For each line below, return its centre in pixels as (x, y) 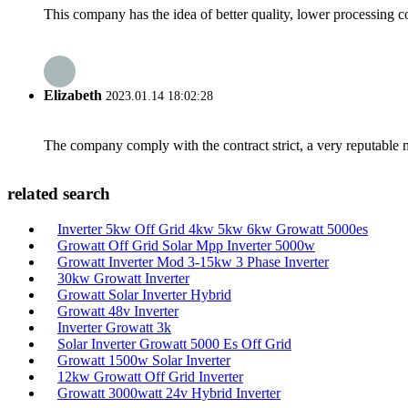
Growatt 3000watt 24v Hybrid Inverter (169, 393)
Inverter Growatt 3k (114, 327)
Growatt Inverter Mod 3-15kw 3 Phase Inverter (193, 262)
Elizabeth (73, 96)
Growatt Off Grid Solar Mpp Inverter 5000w (186, 245)
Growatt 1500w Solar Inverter (144, 360)
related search (59, 194)
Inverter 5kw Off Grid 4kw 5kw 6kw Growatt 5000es (213, 229)
